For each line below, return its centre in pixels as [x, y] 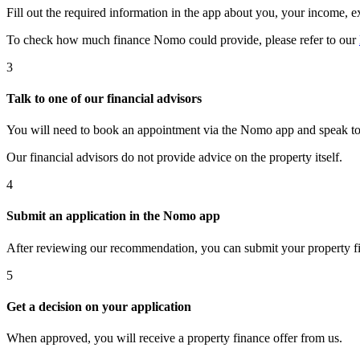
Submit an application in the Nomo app [113, 216]
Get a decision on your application [99, 306]
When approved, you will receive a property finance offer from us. [174, 338]
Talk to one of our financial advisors [104, 98]
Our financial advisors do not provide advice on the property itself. [174, 157]
